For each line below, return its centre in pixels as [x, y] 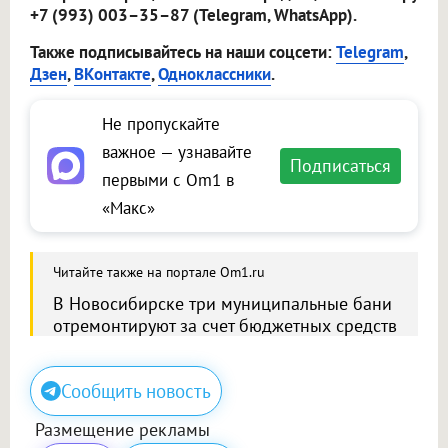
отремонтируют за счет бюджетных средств [225, 326]
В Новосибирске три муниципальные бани [222, 304]
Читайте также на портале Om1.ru [159, 272]
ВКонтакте [112, 74]
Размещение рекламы [122, 430]
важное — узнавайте [177, 152]
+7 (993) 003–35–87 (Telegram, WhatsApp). [193, 15]
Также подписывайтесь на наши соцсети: [183, 52]
